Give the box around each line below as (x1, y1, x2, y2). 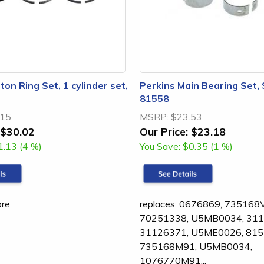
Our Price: (140, 125, 188, 138)
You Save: (140, 140, 180, 152)
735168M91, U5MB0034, (140, 240, 252, 252)
